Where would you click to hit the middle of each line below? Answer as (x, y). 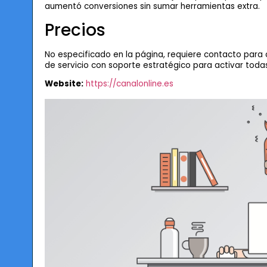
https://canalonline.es (129, 84)
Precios (75, 30)
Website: (64, 84)
